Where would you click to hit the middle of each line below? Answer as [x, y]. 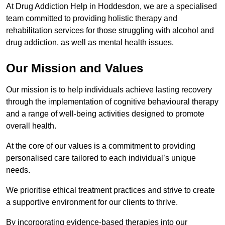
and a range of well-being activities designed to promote [105, 114]
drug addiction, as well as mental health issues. [90, 43]
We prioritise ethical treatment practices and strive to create [110, 190]
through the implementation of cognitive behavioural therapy [112, 102]
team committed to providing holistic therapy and [92, 19]
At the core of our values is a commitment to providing [101, 146]
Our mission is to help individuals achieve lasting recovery [109, 90]
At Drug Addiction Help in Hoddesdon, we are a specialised [111, 7]
